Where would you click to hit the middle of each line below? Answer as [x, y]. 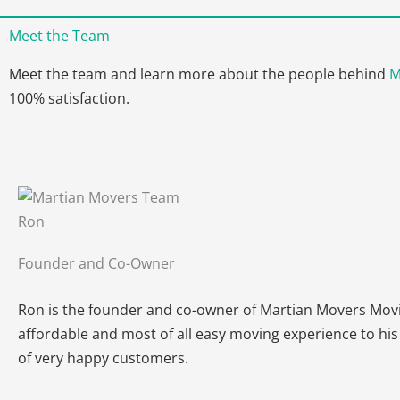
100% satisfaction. [69, 98]
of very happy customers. [103, 358]
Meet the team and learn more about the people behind [199, 74]
